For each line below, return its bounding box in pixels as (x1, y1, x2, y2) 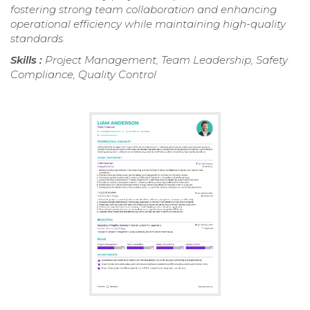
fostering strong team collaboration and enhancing (10, 3, 277, 17)
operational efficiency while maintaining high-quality (10, 17, 286, 31)
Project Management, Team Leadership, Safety (45, 53, 288, 67)
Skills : (10, 53, 45, 67)
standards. (10, 32, 65, 46)
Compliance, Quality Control (10, 68, 156, 82)
